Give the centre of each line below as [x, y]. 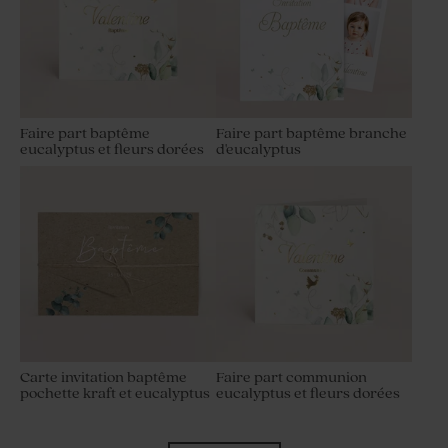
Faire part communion [291, 378]
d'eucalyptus [258, 150]
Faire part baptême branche [311, 134]
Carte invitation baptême [103, 378]
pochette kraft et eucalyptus [115, 394]
